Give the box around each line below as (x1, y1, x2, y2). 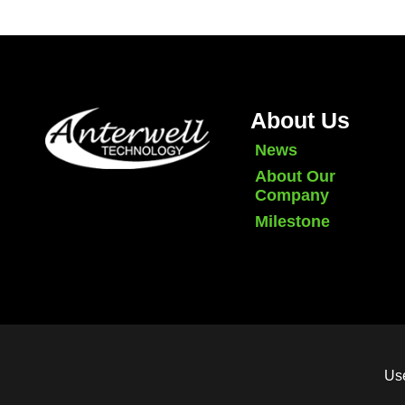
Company (255, 185, 330, 204)
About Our (255, 166, 336, 185)
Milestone (255, 212, 331, 231)
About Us (250, 107, 351, 133)
